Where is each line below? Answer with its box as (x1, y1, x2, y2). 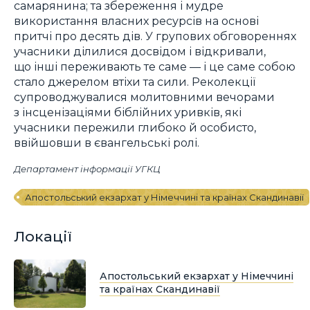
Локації (14, 227, 72, 245)
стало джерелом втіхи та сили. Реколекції (14, 74, 255, 89)
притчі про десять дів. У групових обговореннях (14, 28, 296, 43)
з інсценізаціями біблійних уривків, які (14, 104, 241, 119)
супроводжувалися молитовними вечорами (14, 89, 275, 104)
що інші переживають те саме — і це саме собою (14, 59, 295, 73)
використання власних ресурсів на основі (14, 13, 259, 28)
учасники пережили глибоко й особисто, (14, 120, 256, 134)
